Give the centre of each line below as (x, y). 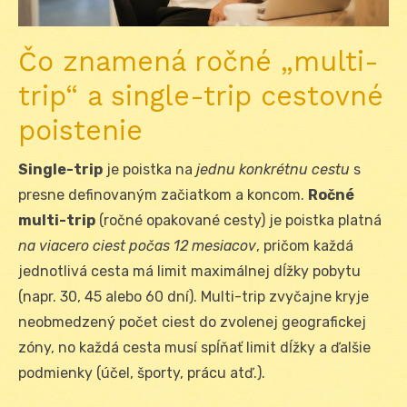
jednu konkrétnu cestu (273, 170)
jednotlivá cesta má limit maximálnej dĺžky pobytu (189, 272)
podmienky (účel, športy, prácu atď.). (142, 373)
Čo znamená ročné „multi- (199, 62)
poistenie (80, 131)
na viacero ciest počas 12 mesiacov (137, 246)
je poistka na (149, 170)
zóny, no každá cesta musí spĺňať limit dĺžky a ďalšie (194, 348)
